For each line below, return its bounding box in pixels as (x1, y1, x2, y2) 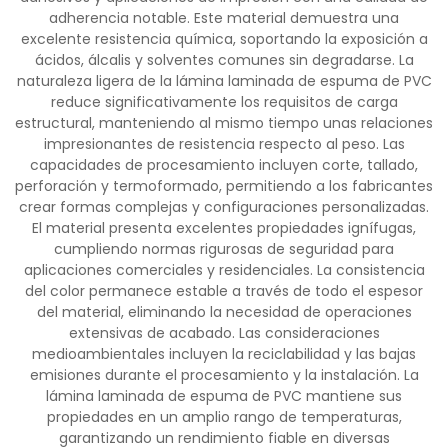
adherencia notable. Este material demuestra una (49, 8, 399, 28)
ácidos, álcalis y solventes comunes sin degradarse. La (34, 50, 414, 70)
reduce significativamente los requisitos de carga (50, 92, 398, 112)
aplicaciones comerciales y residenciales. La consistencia (23, 260, 425, 280)
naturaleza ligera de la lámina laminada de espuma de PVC (16, 71, 432, 91)
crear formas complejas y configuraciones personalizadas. (19, 197, 429, 217)
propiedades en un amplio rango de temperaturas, (46, 407, 402, 427)
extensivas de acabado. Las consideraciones (68, 323, 380, 343)
